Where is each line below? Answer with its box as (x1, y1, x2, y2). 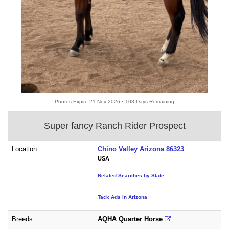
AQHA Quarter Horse (98, 215, 165, 223)
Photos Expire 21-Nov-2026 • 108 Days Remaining (55, 98, 174, 104)
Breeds (12, 215, 33, 223)
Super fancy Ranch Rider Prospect (43, 120, 186, 131)
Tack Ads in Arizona (98, 194, 147, 200)
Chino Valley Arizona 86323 (98, 145, 184, 153)
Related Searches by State (98, 172, 164, 178)
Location (12, 145, 37, 153)
